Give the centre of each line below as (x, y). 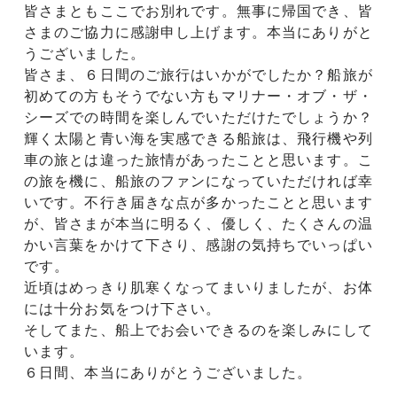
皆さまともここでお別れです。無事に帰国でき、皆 (198, 11)
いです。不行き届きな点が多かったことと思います (198, 202)
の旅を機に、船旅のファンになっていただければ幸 (198, 181)
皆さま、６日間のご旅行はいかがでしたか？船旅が (198, 74)
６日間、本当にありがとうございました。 (168, 372)
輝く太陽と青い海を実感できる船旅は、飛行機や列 (198, 138)
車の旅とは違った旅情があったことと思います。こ (198, 160)
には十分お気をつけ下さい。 (123, 308)
